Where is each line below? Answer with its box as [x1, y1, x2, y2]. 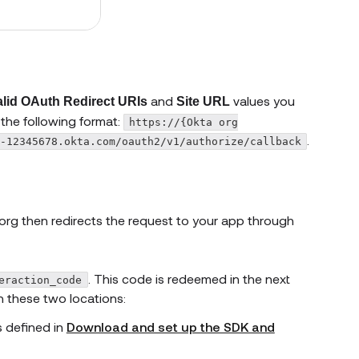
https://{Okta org [129, 115, 239, 128]
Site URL [176, 94, 230, 108]
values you [230, 92, 295, 108]
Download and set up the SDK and [66, 318, 275, 334]
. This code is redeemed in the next [87, 270, 289, 286]
